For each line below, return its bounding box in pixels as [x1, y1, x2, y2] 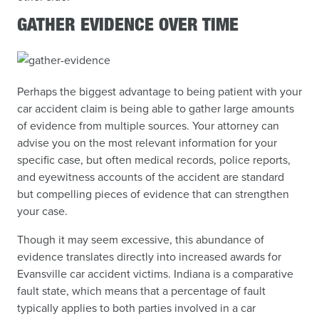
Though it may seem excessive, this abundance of [17, 231, 264, 247]
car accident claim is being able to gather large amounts [17, 100, 294, 116]
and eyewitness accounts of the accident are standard [17, 168, 284, 184]
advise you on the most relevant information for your [17, 134, 277, 150]
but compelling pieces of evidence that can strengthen [17, 185, 289, 202]
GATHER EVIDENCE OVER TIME [17, 17, 239, 36]
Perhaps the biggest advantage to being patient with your [17, 83, 302, 99]
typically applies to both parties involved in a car [17, 299, 256, 315]
